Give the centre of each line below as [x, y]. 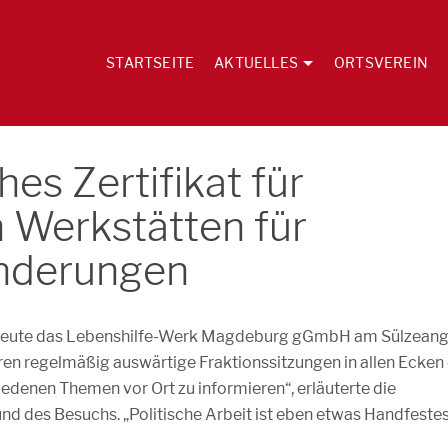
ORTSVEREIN [380, 62]
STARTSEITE [150, 62]
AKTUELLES [256, 62]
